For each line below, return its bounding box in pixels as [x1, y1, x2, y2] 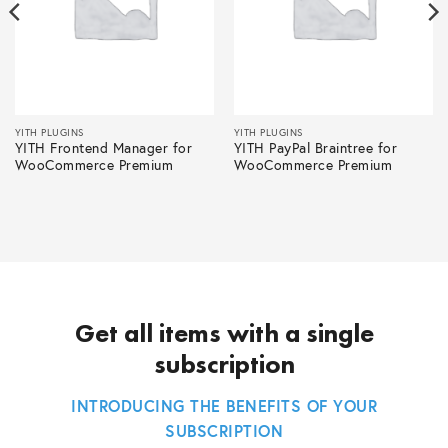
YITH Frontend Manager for [14, 139, 193, 158]
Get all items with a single [74, 316, 374, 351]
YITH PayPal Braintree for [233, 139, 398, 158]
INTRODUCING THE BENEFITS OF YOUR [71, 395, 377, 417]
